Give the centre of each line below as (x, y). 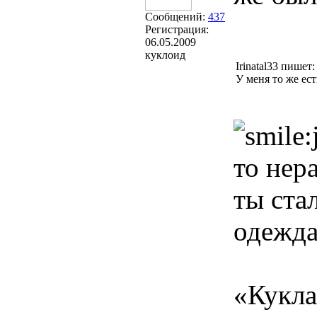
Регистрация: (177, 29)
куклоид (165, 55)
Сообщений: (177, 17)
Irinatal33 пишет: (275, 66)
